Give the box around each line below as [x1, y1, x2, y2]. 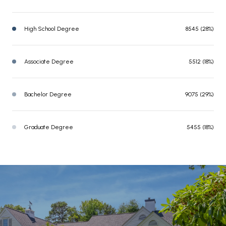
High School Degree [24, 25, 79, 32]
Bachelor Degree [24, 90, 72, 98]
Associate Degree [24, 58, 74, 65]
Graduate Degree [24, 123, 73, 131]
